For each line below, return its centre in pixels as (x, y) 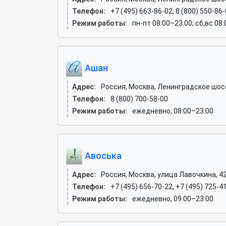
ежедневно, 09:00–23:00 (173, 199)
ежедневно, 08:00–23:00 (173, 111)
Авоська (102, 155)
